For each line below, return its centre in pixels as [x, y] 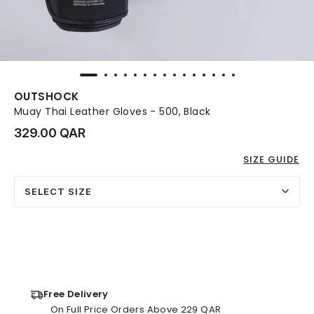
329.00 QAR [50, 132]
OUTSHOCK [47, 97]
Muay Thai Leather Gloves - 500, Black [112, 112]
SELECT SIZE [58, 191]
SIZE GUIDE [271, 159]
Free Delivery [76, 294]
